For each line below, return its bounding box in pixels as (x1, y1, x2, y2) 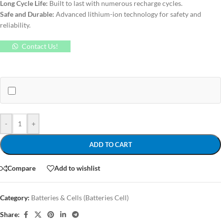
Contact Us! (21, 41, 58, 50)
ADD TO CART (89, 140, 132, 148)
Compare (7, 164, 36, 173)
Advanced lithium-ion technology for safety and (54, 9, 201, 18)
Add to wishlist (54, 164, 100, 173)
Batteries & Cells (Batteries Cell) (31, 193, 129, 202)
